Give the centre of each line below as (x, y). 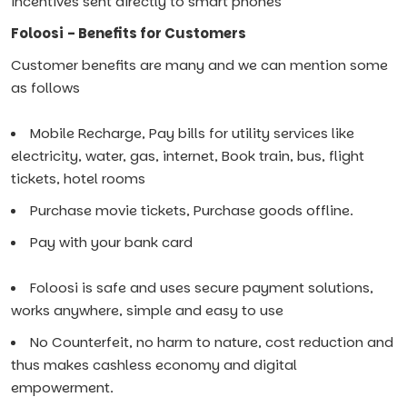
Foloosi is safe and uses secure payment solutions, (202, 288)
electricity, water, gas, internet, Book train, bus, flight (188, 156)
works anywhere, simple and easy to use (147, 310)
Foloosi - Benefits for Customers (129, 33)
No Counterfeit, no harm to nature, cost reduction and (212, 342)
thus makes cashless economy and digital (154, 365)
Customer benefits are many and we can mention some (199, 65)
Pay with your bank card (111, 242)
